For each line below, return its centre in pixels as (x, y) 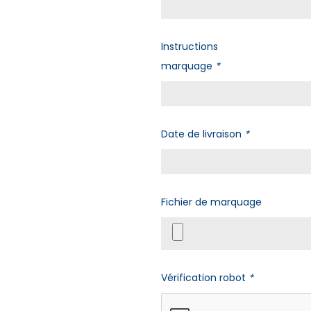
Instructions (189, 46)
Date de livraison (202, 134)
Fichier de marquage (211, 202)
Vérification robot (204, 277)
